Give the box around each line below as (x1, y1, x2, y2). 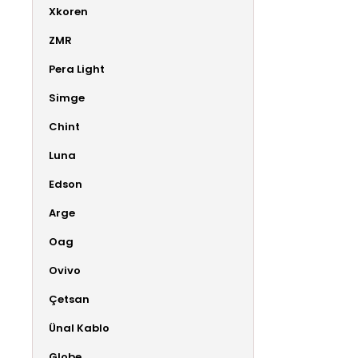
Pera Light (49, 61, 105, 77)
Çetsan (49, 291, 89, 307)
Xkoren (49, 3, 88, 19)
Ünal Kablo (49, 320, 109, 336)
